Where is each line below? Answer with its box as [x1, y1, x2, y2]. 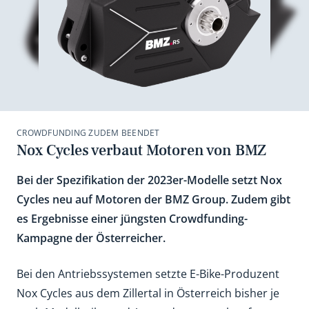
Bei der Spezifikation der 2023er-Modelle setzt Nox [17, 172, 282, 188]
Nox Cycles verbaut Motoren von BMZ [17, 141, 266, 160]
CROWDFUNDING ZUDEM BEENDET [17, 127, 160, 139]
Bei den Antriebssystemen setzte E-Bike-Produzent [17, 266, 279, 281]
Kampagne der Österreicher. [17, 230, 166, 246]
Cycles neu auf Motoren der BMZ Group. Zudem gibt [17, 192, 290, 207]
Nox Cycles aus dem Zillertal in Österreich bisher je [17, 286, 279, 301]
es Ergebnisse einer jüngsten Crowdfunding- [17, 211, 248, 226]
